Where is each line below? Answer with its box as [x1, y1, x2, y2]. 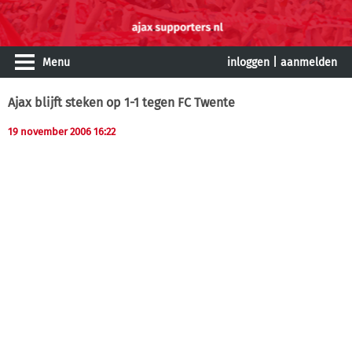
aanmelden [280, 56, 337, 69]
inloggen [227, 56, 269, 69]
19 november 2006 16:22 [8, 126, 115, 137]
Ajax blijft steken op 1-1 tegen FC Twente [8, 95, 235, 110]
